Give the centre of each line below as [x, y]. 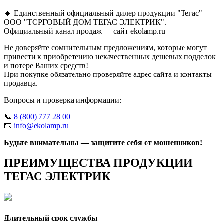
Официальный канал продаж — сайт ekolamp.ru [85, 31]
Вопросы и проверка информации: [63, 100]
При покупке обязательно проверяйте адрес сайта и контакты [108, 74]
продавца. [21, 83]
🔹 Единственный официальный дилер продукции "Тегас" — [108, 13]
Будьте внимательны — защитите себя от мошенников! [103, 142]
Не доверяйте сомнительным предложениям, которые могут [105, 47]
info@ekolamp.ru [41, 125]
